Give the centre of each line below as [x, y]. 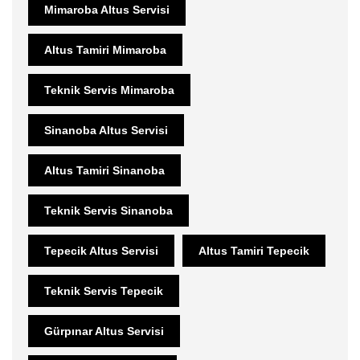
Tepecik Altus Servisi [101, 250]
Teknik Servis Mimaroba [109, 90]
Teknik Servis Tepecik [104, 290]
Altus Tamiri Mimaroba [105, 49]
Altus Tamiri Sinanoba [104, 170]
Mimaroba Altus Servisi [107, 9]
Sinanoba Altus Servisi [106, 130]
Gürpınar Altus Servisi [104, 331]
